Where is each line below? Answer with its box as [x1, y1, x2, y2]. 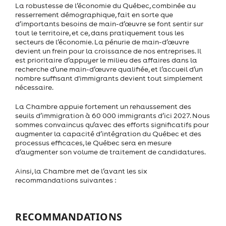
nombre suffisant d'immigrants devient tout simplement [15, 74, 203, 83]
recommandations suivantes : [15, 176, 116, 185]
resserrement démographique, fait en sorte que [15, 10, 173, 20]
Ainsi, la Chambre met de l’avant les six [15, 166, 147, 176]
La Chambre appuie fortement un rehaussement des [15, 102, 191, 111]
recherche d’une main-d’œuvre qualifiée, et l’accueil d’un [15, 65, 203, 74]
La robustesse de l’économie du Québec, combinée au [15, 1, 196, 11]
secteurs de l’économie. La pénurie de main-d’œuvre [15, 37, 189, 47]
